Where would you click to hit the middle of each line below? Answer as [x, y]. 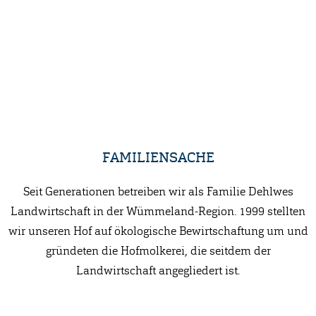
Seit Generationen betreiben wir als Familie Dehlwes [158, 192]
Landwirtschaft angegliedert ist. [158, 271]
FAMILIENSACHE [158, 157]
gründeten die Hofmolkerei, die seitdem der [158, 251]
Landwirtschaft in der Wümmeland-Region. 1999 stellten [158, 211]
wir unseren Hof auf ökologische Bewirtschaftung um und [158, 231]
